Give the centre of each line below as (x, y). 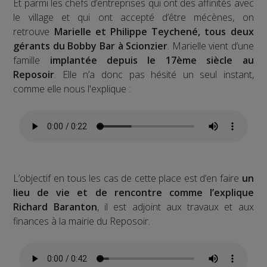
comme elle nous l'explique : (72, 89)
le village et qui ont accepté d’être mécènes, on (133, 17)
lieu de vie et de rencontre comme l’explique (133, 192)
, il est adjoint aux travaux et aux (175, 207)
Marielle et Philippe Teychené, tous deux (154, 31)
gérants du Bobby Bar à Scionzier (91, 46)
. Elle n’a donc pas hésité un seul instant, (154, 74)
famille (27, 60)
